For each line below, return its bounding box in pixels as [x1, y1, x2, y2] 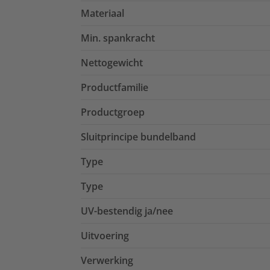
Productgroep [81, 105, 145, 119]
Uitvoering [81, 229, 129, 243]
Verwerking [81, 254, 133, 268]
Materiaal [81, 7, 124, 20]
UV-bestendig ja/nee [81, 204, 173, 218]
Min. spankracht [81, 31, 155, 45]
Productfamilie [81, 81, 148, 95]
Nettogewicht [81, 56, 143, 70]
